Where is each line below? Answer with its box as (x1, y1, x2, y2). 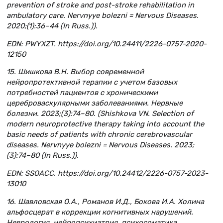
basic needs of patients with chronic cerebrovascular (6, 130, 192, 139)
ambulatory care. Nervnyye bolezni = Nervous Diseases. (6, 10, 199, 20)
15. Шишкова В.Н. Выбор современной (6, 67, 144, 77)
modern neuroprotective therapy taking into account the (6, 119, 204, 129)
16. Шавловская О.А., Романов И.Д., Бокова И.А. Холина (6, 197, 204, 207)
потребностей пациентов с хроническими (6, 88, 158, 98)
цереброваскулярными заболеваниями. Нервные (6, 99, 183, 108)
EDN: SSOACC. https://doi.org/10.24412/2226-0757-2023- (6, 169, 208, 178)
